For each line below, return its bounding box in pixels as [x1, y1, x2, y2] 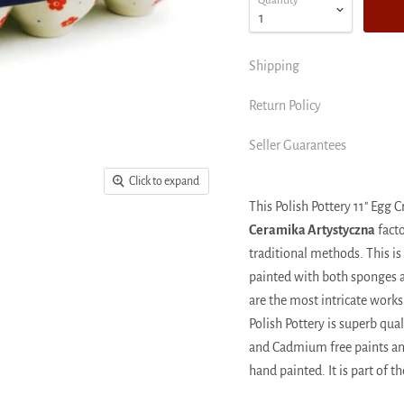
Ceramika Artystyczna [248, 222, 375, 237]
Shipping [248, 58, 299, 73]
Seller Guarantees [248, 137, 346, 152]
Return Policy [248, 97, 321, 113]
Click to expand [129, 175, 200, 188]
